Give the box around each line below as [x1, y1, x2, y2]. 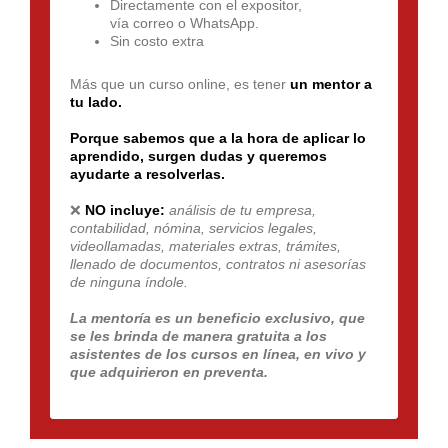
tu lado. [70, 93, 122, 110]
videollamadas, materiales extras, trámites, [70, 237, 341, 254]
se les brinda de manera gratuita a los [70, 327, 327, 344]
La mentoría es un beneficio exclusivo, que [70, 309, 365, 326]
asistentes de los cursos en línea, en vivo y [70, 345, 366, 362]
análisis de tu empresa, [169, 201, 316, 218]
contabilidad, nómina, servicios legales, [70, 219, 317, 236]
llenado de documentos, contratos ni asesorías [70, 255, 366, 272]
